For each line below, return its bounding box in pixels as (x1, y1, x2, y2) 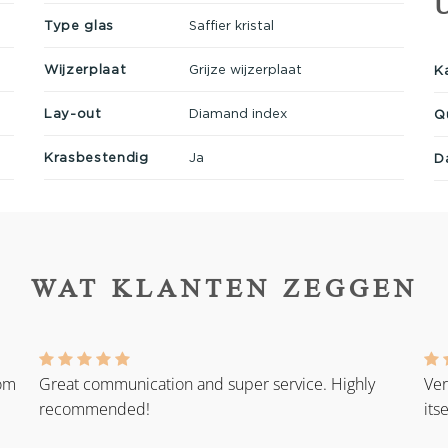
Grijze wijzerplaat (188, 61, 302, 76)
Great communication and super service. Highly (39, 373, 375, 396)
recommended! (39, 398, 150, 421)
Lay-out (44, 105, 102, 120)
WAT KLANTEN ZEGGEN (30, 273, 418, 303)
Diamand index (188, 105, 287, 120)
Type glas (44, 17, 114, 32)
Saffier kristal (188, 17, 274, 32)
